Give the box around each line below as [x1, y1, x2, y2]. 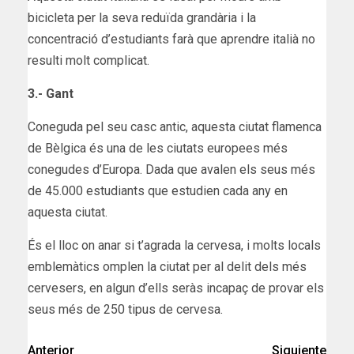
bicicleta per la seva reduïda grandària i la [28, 9, 256, 25]
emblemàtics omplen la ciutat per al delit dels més [28, 258, 307, 274]
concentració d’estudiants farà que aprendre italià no [28, 31, 315, 47]
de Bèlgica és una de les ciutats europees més [28, 140, 288, 156]
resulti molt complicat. [28, 52, 149, 68]
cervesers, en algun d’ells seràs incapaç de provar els [28, 280, 324, 296]
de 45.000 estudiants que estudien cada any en [28, 183, 288, 198]
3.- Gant [28, 85, 73, 101]
